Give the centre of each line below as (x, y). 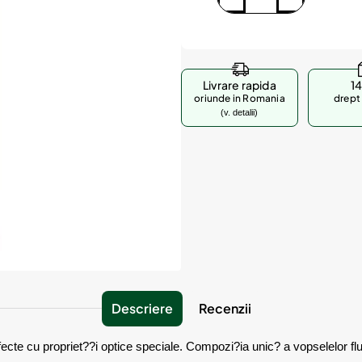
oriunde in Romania (240, 98)
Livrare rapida (240, 85)
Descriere (142, 308)
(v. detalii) (240, 112)
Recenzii (225, 308)
